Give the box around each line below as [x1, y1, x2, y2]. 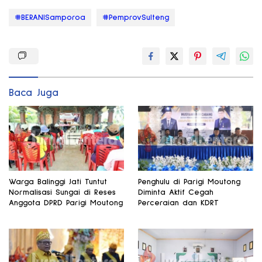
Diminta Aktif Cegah [138, 188, 213, 196]
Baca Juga [9, 87, 58, 98]
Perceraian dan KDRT [138, 198, 219, 207]
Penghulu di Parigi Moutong [138, 177, 240, 186]
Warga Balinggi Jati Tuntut [9, 177, 107, 186]
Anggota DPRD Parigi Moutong [9, 198, 123, 207]
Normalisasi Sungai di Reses [9, 188, 116, 196]
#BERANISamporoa [15, 13, 85, 22]
